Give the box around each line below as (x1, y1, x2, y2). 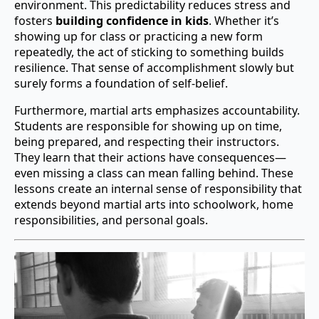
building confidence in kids (56, 12, 209, 28)
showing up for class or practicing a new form (14, 28, 263, 44)
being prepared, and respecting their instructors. (14, 133, 279, 150)
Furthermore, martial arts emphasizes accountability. (14, 102, 300, 118)
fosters (14, 12, 56, 28)
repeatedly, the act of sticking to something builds (14, 43, 284, 60)
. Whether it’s (209, 12, 279, 28)
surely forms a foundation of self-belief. (14, 75, 228, 91)
